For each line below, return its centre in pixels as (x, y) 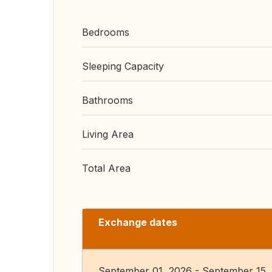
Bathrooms (107, 100)
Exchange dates (138, 222)
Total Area (106, 168)
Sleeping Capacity (123, 66)
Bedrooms (106, 32)
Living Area (108, 134)
